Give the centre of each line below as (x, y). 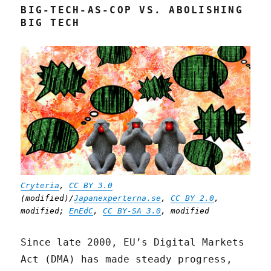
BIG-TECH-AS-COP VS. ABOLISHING (132, 10)
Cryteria (40, 186)
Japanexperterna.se (118, 198)
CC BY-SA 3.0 (132, 211)
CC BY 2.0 (193, 198)
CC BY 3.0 (91, 186)
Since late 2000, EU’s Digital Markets (133, 243)
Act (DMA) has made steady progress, (127, 260)
